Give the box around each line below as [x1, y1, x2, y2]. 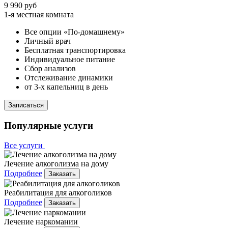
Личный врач [24, 37, 71, 46]
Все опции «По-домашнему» [24, 27, 125, 37]
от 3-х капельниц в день [24, 82, 108, 92]
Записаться [8, 101, 44, 109]
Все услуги [4, 140, 45, 150]
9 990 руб [4, 1, 37, 10]
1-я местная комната [4, 10, 74, 19]
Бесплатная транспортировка [24, 46, 126, 55]
